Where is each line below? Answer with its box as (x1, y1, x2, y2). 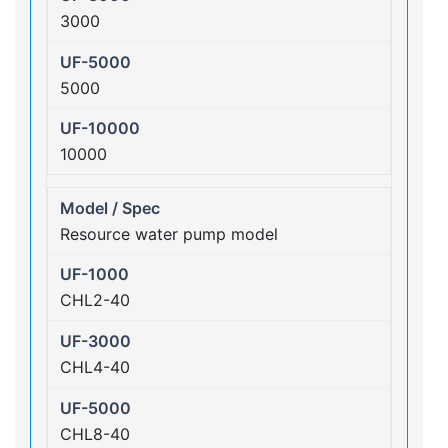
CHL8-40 (60, 423, 130, 444)
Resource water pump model (60, 223, 278, 244)
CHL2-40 (60, 290, 130, 311)
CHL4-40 (60, 357, 130, 377)
